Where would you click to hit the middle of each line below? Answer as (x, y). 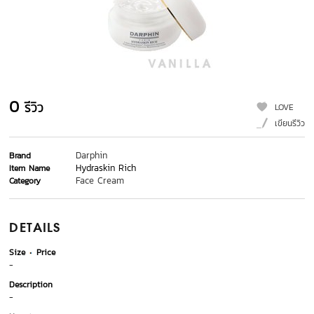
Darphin (92, 156)
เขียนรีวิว (289, 124)
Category (25, 181)
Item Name (30, 169)
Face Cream (100, 181)
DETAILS (35, 229)
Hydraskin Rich (106, 168)
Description (31, 285)
